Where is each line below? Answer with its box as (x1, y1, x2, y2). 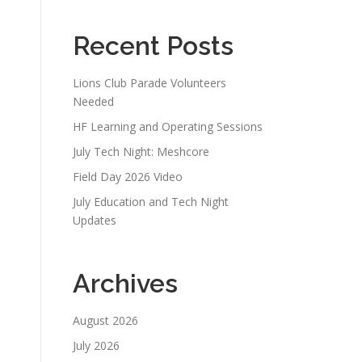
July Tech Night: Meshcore (73, 143, 209, 159)
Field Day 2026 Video (73, 168, 183, 184)
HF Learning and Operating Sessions (73, 118, 263, 134)
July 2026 (73, 337, 120, 353)
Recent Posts (73, 30, 234, 61)
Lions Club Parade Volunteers (73, 74, 226, 90)
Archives (73, 267, 178, 298)
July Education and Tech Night (73, 193, 229, 209)
